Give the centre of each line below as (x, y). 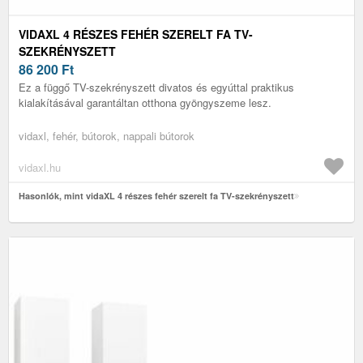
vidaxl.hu (40, 167)
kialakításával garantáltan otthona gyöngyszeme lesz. (145, 102)
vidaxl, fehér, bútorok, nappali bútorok (107, 135)
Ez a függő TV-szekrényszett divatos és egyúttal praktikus (156, 87)
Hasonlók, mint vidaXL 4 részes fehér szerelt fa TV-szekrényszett (156, 195)
